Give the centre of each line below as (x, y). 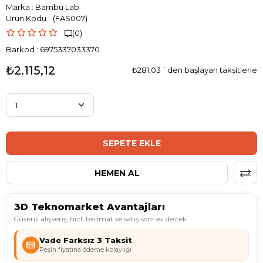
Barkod (20, 50)
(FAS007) (69, 18)
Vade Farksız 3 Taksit (86, 240)
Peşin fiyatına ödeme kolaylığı (85, 250)
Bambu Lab (57, 7)
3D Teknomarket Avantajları (90, 207)
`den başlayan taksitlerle (210, 70)
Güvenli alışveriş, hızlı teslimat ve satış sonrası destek (100, 219)
